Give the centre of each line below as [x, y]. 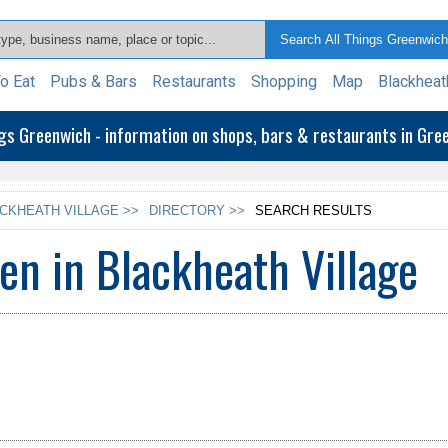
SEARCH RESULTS [314, 210]
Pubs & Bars [94, 81]
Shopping [284, 81]
